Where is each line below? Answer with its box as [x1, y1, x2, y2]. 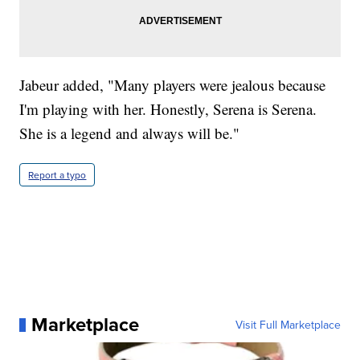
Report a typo [28, 168, 87, 182]
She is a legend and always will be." [19, 123, 240, 144]
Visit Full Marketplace [235, 317, 341, 333]
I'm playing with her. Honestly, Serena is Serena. [19, 99, 317, 120]
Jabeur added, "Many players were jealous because [19, 75, 326, 96]
